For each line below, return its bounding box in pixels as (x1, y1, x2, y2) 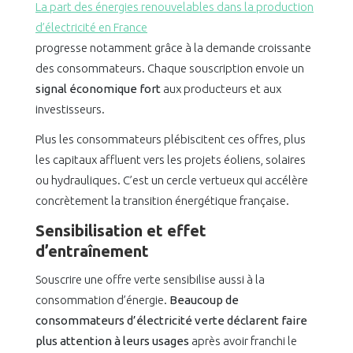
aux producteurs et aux (161, 82, 281, 96)
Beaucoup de (169, 293, 239, 307)
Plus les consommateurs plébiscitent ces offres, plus (35, 132, 306, 147)
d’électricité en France (35, 20, 147, 35)
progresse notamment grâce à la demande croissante (35, 41, 311, 55)
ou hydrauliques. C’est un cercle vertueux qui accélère (35, 173, 308, 188)
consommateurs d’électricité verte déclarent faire (35, 314, 307, 328)
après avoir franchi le (189, 334, 297, 348)
